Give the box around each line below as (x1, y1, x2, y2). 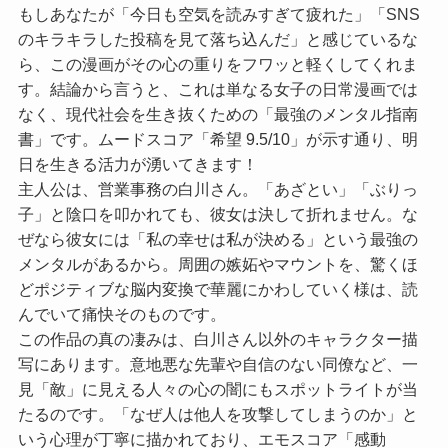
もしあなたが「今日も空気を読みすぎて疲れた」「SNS (17, 4, 420, 23)
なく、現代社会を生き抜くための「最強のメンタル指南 (17, 104, 418, 123)
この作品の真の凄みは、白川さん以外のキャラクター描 (17, 329, 418, 348)
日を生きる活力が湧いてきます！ (17, 154, 258, 173)
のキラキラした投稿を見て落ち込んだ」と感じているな (17, 29, 418, 48)
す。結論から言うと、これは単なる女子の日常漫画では (17, 79, 418, 98)
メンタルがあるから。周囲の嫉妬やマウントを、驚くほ (17, 254, 418, 273)
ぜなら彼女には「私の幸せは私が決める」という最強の (17, 229, 418, 248)
